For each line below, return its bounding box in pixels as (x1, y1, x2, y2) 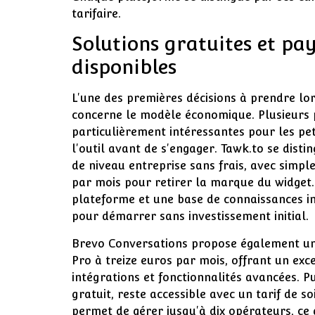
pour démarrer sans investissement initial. (72, 210, 309, 224)
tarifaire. (72, 7, 121, 20)
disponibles (72, 56, 176, 79)
